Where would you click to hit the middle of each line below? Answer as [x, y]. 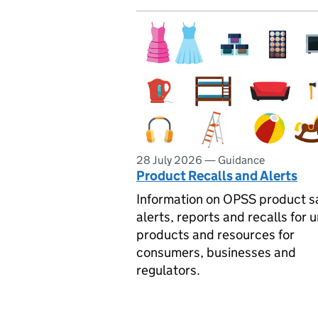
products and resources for [215, 234]
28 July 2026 [169, 160]
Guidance [241, 160]
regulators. [168, 270]
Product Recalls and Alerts [217, 176]
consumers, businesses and [216, 252]
